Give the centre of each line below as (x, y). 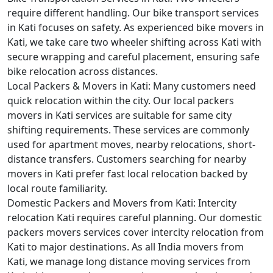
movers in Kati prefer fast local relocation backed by (127, 174)
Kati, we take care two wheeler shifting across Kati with (134, 42)
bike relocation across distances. (83, 71)
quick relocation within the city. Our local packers (121, 101)
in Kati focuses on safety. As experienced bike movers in (136, 27)
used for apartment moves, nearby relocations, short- (131, 144)
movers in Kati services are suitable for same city (119, 115)
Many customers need (203, 86)
